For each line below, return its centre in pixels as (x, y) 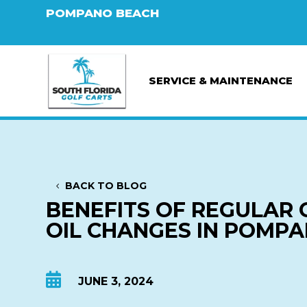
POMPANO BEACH (103, 13)
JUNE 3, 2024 (116, 282)
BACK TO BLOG (106, 186)
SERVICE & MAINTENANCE (221, 81)
